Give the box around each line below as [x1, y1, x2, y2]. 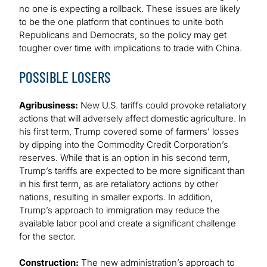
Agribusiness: [19, 100, 78, 111]
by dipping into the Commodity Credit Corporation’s [19, 139, 228, 151]
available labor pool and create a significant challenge [19, 218, 236, 229]
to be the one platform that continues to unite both [19, 16, 223, 28]
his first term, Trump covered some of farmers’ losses [19, 126, 239, 138]
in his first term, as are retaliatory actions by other [19, 178, 218, 190]
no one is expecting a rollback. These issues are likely [19, 3, 240, 15]
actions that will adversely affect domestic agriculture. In [19, 113, 246, 125]
